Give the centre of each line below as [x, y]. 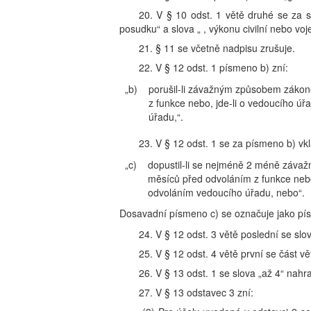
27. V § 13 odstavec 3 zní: [196, 292]
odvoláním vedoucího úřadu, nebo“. [226, 192]
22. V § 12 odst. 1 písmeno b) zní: [213, 67]
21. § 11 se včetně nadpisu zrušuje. [217, 48]
